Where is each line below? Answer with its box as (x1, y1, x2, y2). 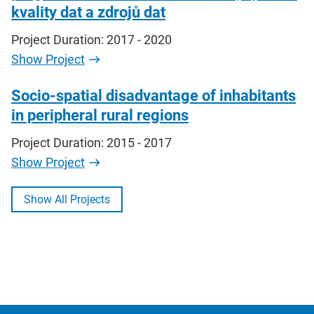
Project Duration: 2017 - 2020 (11, 32, 172, 48)
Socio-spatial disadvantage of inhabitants (11, 87, 296, 105)
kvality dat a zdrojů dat (11, 4, 165, 22)
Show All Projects (24, 192, 110, 206)
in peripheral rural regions (11, 107, 189, 125)
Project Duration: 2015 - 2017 (11, 135, 172, 150)
